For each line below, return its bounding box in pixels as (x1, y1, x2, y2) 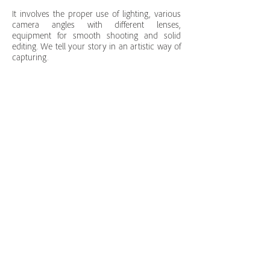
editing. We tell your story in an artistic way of (12, 43, 181, 52)
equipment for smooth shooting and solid (12, 32, 181, 41)
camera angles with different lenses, (12, 21, 181, 30)
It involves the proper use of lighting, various (12, 10, 181, 19)
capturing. (12, 54, 48, 63)
